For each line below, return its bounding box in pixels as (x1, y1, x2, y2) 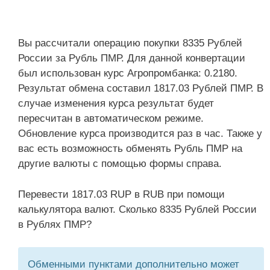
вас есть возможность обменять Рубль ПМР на (18, 143, 242, 154)
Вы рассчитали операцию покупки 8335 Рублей (18, 37, 242, 49)
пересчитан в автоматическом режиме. (18, 113, 204, 124)
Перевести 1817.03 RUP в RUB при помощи (18, 188, 225, 200)
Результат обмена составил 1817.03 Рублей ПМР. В (18, 83, 263, 94)
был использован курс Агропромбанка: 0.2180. (18, 67, 237, 79)
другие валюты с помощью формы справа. (18, 158, 222, 169)
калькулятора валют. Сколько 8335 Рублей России (18, 203, 257, 215)
